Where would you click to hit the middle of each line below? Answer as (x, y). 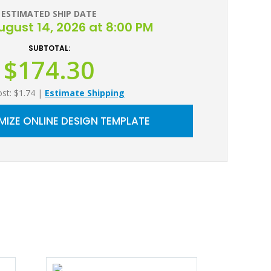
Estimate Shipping (85, 93)
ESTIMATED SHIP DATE (49, 14)
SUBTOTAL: (49, 48)
